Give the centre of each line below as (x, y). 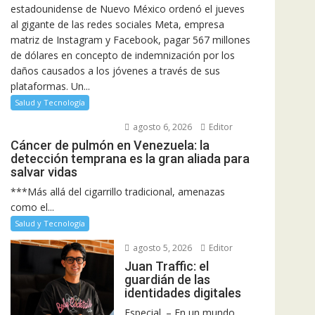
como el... (32, 207)
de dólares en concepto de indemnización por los (123, 55)
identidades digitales (182, 292)
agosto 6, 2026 (161, 127)
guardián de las (167, 279)
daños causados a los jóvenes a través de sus (115, 70)
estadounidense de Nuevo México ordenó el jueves (128, 8)
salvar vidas (44, 172)
